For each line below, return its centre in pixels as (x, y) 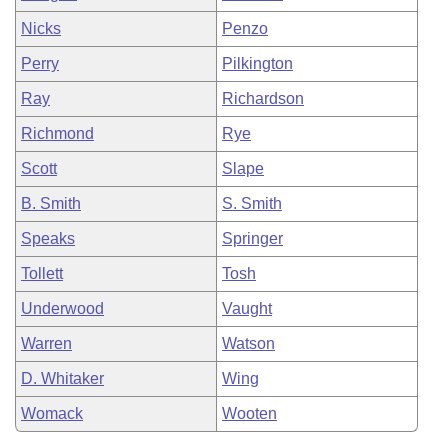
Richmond (57, 133)
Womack (52, 413)
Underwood (62, 308)
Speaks (48, 238)
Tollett (42, 273)
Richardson (263, 98)
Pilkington (257, 63)
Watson (248, 343)
